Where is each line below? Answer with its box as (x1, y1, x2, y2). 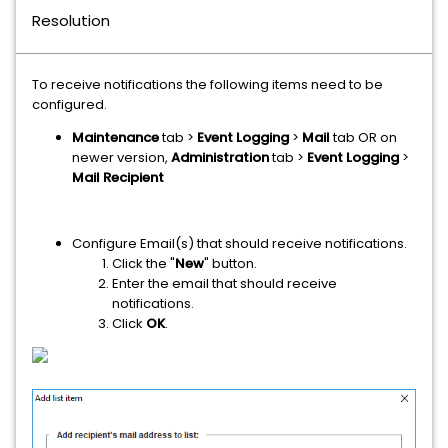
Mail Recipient (72, 168, 164, 187)
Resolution (32, 10, 110, 31)
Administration (171, 148, 269, 167)
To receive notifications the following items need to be (32, 75, 383, 94)
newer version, (72, 148, 171, 167)
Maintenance (72, 128, 159, 147)
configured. (32, 95, 107, 114)
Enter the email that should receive (112, 274, 337, 293)
